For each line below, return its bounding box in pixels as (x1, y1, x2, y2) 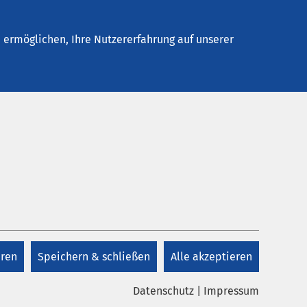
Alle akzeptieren (171, 250, 252, 264)
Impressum (204, 284, 259, 298)
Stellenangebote (128, 25, 211, 39)
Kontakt (241, 25, 280, 39)
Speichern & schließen (38, 250, 150, 264)
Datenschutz (133, 284, 194, 298)
